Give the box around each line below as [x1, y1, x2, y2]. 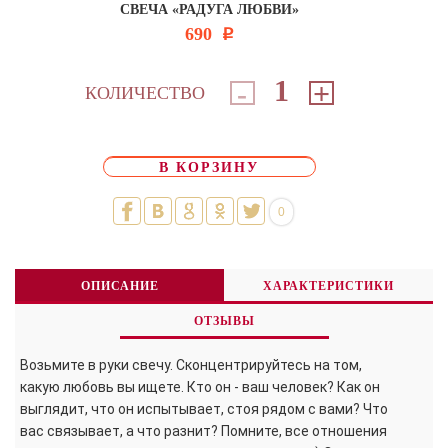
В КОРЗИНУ [159, 160, 259, 176]
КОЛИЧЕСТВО [84, 83, 205, 104]
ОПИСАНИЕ [80, 279, 159, 294]
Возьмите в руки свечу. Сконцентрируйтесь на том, [20, 357, 362, 374]
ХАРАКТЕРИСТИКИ [263, 279, 394, 294]
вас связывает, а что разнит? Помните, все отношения [20, 423, 387, 440]
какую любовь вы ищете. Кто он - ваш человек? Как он [20, 379, 380, 396]
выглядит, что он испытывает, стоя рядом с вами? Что [20, 401, 388, 418]
